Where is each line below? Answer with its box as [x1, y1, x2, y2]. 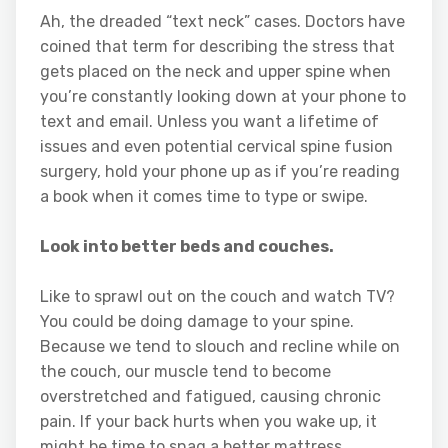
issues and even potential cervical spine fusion [40, 137, 393, 157]
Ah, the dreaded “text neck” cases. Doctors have [40, 12, 405, 32]
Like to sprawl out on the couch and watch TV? [40, 287, 395, 307]
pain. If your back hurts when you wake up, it [40, 412, 377, 432]
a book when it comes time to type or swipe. [40, 187, 368, 207]
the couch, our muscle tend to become [40, 362, 331, 382]
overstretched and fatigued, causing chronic [40, 387, 381, 407]
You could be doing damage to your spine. [40, 312, 354, 332]
